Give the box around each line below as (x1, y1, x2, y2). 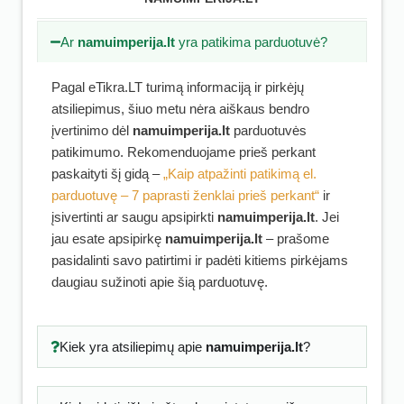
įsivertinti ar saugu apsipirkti (51, 209, 217, 225)
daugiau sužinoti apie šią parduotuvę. (51, 274, 268, 289)
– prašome (262, 231, 329, 246)
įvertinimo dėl (51, 123, 133, 138)
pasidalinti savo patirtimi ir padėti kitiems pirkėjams (51, 252, 348, 268)
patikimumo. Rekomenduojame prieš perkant (51, 144, 316, 160)
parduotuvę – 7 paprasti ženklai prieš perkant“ (51, 188, 319, 203)
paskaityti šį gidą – (51, 166, 163, 181)
